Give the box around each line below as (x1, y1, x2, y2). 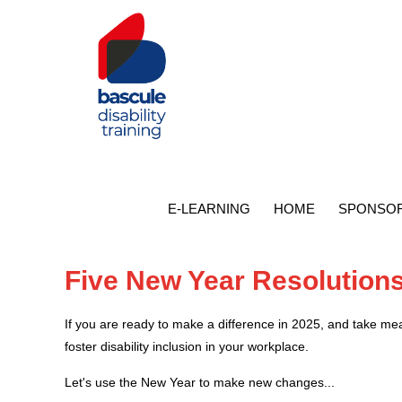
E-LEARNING (168, 201, 250, 216)
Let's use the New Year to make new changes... (65, 374, 335, 389)
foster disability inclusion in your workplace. (65, 339, 309, 354)
